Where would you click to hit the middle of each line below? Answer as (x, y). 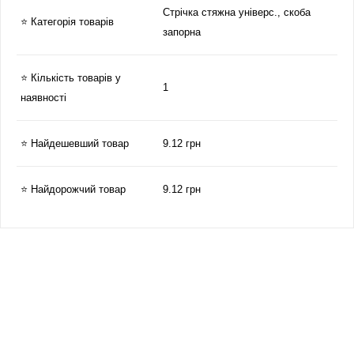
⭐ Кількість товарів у (71, 78)
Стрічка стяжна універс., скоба (237, 12)
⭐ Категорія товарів (67, 22)
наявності (43, 98)
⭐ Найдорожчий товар (73, 189)
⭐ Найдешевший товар (75, 143)
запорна (182, 32)
